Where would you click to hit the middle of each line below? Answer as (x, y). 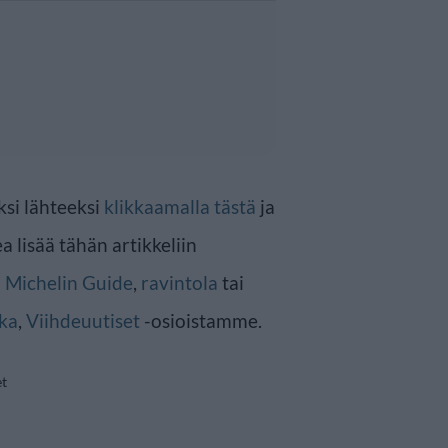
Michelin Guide (69, 282)
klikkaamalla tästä (180, 206)
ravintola (179, 282)
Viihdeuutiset (83, 320)
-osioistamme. (201, 320)
